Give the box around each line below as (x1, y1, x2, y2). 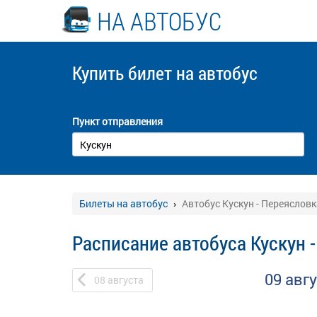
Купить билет (72, 61, 176, 85)
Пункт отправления (72, 115, 163, 128)
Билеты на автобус (79, 197, 168, 210)
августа (108, 273, 144, 287)
